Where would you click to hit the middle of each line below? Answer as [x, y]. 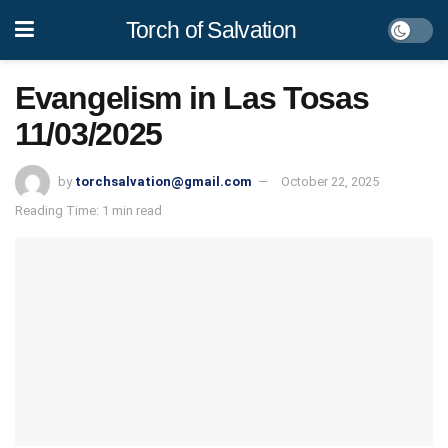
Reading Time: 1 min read [88, 210]
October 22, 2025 [330, 181]
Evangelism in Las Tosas [192, 98]
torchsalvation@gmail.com [163, 181]
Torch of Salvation [211, 29]
